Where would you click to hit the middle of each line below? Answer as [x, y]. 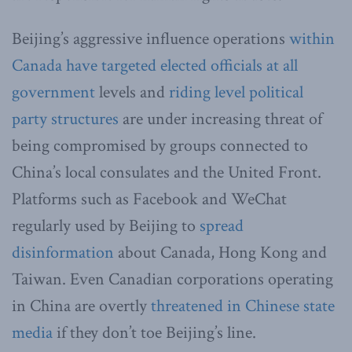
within [312, 39]
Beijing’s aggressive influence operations [150, 39]
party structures [65, 119]
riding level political [234, 93]
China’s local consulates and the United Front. [167, 173]
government [53, 93]
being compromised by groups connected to [160, 146]
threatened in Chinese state [243, 306]
